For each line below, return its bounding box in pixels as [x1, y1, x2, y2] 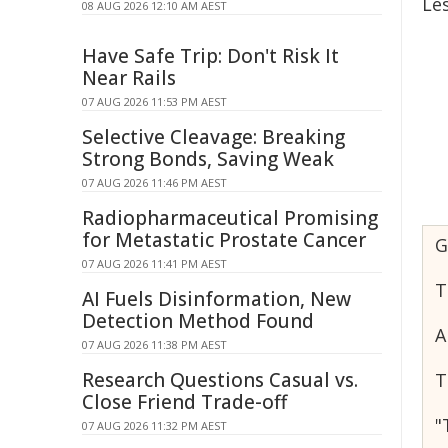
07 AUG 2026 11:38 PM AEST [82, 337, 227, 352]
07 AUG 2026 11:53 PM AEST [82, 94, 227, 109]
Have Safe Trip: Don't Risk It [82, 43, 339, 69]
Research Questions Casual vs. [82, 367, 358, 393]
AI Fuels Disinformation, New [82, 286, 351, 312]
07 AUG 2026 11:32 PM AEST [82, 418, 227, 433]
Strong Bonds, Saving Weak [82, 146, 334, 172]
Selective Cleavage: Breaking [82, 124, 345, 150]
